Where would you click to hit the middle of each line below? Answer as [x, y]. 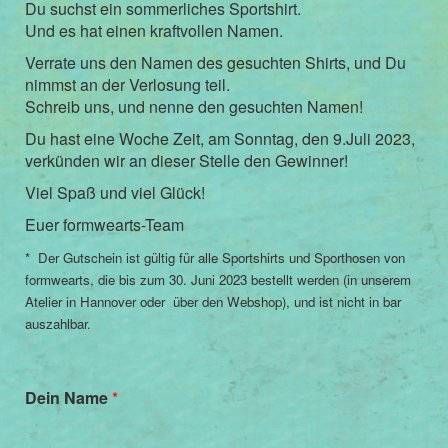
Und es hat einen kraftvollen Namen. [154, 30]
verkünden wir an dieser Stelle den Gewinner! [186, 160]
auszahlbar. [58, 323]
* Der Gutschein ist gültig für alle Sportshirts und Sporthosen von [215, 257]
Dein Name [68, 397]
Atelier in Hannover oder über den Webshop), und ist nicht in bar [213, 301]
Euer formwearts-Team [104, 224]
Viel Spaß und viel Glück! [115, 192]
